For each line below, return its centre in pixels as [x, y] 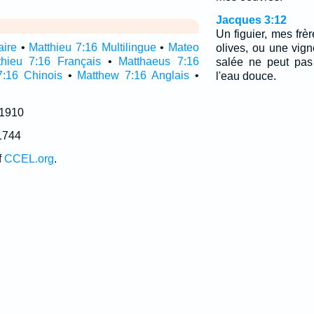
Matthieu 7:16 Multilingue [93, 47]
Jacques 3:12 [251, 20]
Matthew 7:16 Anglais [134, 75]
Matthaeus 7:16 [159, 61]
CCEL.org [29, 159]
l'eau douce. [246, 76]
